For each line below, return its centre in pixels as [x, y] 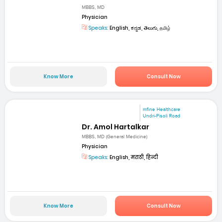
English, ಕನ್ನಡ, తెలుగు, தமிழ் [140, 28]
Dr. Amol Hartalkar [116, 127]
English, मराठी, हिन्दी [134, 157]
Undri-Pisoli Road [162, 116]
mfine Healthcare [162, 110]
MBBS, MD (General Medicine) [115, 137]
